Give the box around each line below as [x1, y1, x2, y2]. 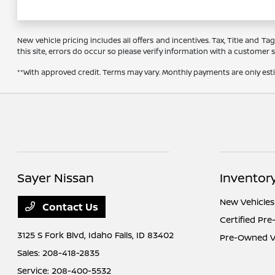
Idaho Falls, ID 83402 [88, 229, 174, 241]
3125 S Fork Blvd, [17, 229, 89, 241]
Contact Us [40, 200, 99, 214]
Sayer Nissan [17, 169, 95, 187]
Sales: [17, 247, 43, 259]
